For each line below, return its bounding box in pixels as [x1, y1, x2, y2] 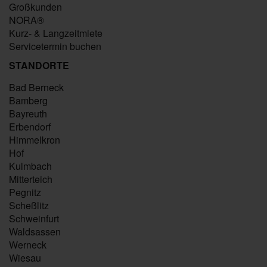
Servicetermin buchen [9, 39, 101, 53]
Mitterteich [9, 172, 52, 186]
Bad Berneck [9, 80, 64, 94]
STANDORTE [9, 58, 69, 72]
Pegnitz [9, 185, 41, 199]
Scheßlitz [9, 198, 49, 212]
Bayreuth [9, 107, 47, 120]
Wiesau [9, 251, 41, 265]
